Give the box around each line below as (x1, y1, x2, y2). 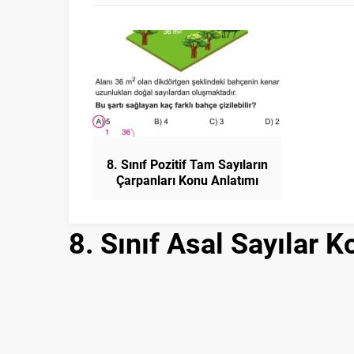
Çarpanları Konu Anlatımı (115, 171, 258, 188)
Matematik (156, 186, 218, 204)
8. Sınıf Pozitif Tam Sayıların (106, 155, 268, 172)
